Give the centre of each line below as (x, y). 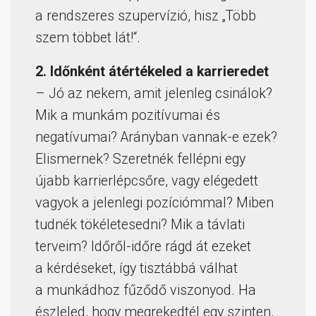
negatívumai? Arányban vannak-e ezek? (156, 138)
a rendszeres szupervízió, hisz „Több (146, 16)
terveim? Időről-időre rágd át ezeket (143, 247)
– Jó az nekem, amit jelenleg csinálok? (154, 94)
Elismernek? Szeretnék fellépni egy (140, 159)
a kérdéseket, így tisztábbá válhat (136, 269)
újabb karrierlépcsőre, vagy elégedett (147, 181)
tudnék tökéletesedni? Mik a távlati (140, 225)
